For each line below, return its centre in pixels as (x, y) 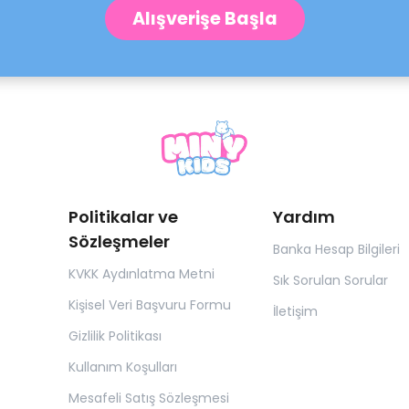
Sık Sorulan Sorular (330, 281)
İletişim (295, 312)
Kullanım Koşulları (123, 367)
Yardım (304, 217)
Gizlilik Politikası (115, 336)
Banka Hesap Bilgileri (336, 250)
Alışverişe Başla (204, 19)
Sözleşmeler (119, 242)
